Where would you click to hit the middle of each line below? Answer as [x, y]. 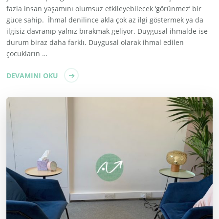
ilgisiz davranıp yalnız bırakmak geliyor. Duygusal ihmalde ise [107, 31]
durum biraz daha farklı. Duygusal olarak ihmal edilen [95, 42]
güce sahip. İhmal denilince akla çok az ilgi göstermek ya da [105, 20]
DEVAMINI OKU [33, 75]
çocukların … [27, 53]
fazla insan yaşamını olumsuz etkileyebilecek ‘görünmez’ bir [104, 8]
